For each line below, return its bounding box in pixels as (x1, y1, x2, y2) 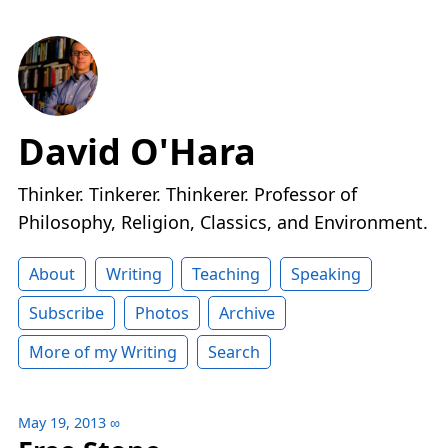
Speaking (290, 263, 361, 286)
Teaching (192, 263, 261, 286)
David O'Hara (18, 127, 256, 177)
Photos (134, 302, 189, 325)
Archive (219, 302, 276, 325)
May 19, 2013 (18, 413, 106, 433)
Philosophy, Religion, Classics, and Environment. (18, 210, 428, 235)
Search (207, 341, 260, 364)
